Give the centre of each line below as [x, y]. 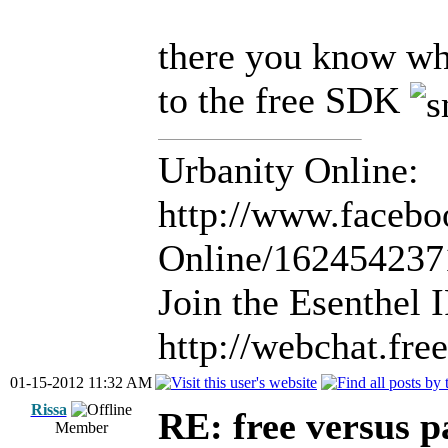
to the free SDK [284, 100]
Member [81, 427]
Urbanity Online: [288, 170]
